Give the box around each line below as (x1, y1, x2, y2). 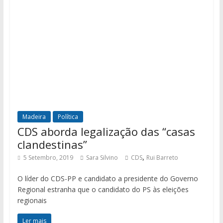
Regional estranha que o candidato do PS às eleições (17, 185, 189, 195)
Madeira (22, 112, 46, 121)
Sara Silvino (86, 153, 118, 162)
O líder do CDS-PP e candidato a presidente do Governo (17, 174, 198, 184)
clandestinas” (17, 137, 87, 152)
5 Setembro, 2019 (23, 153, 73, 162)
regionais (17, 196, 47, 206)
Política (57, 112, 78, 121)
